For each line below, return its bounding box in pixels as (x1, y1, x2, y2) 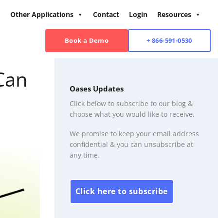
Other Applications (10, 10, 73, 19)
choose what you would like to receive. (70, 109, 195, 119)
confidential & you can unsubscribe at (70, 139, 193, 149)
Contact (93, 10, 119, 19)
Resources (157, 10, 191, 19)
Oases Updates (70, 84, 124, 93)
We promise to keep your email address (70, 128, 199, 138)
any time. (70, 150, 100, 160)
